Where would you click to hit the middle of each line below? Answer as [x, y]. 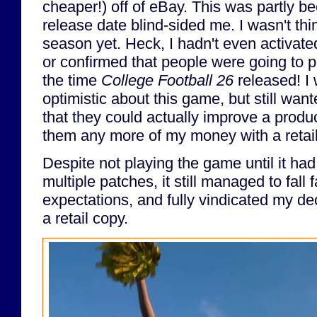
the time [72, 80]
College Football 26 [167, 80]
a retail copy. [85, 219]
